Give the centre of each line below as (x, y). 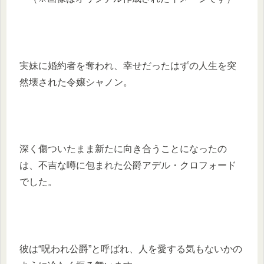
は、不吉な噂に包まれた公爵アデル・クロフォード (128, 166)
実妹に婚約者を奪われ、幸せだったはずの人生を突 (128, 65)
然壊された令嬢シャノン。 (76, 82)
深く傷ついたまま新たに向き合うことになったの (123, 149)
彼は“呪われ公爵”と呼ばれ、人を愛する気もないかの (131, 249)
